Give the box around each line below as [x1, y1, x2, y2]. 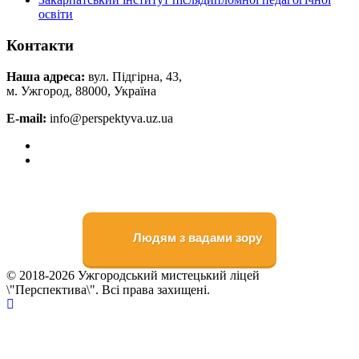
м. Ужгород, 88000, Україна [6, 83, 156, 98]
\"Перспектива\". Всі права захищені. [6, 283, 210, 297]
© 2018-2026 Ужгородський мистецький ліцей [6, 268, 260, 283]
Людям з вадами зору [130, 231, 262, 245]
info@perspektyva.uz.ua [46, 111, 173, 125]
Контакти [6, 37, 74, 54]
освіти [38, 7, 73, 22]
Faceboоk [38, 137, 87, 151]
